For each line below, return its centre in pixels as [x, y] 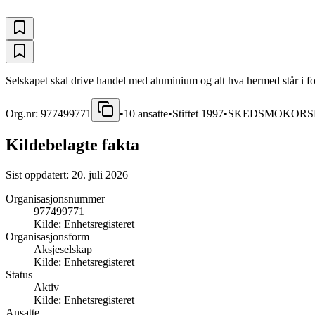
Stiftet [187, 113]
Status [19, 274]
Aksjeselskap [63, 249]
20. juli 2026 [100, 174]
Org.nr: [23, 113]
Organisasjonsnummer [55, 198]
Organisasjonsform [47, 236]
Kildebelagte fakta [72, 144]
